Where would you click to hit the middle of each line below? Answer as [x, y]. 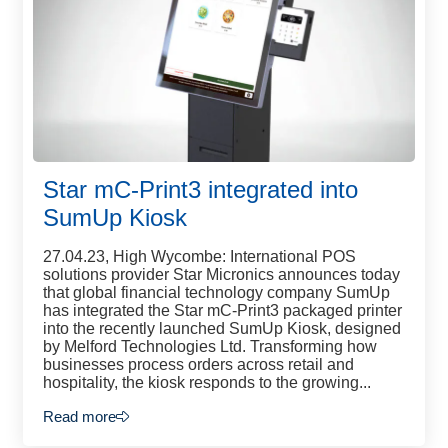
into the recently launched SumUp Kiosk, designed [222, 328]
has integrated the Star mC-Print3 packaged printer [222, 310]
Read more [79, 416]
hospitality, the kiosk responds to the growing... [207, 382]
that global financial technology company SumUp [216, 292]
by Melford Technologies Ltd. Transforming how [210, 346]
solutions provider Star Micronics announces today [221, 274]
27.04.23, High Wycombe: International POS [199, 256]
